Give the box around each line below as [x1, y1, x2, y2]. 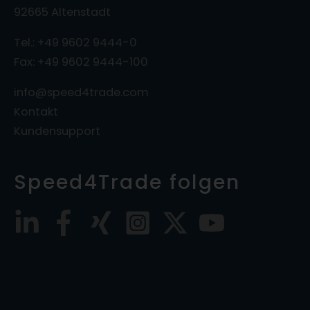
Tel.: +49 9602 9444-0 [14, 35, 137, 51]
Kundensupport [14, 122, 100, 139]
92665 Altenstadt [14, 4, 111, 21]
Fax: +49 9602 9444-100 [14, 54, 148, 70]
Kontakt [14, 103, 58, 120]
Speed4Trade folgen [14, 168, 241, 196]
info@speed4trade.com [14, 84, 149, 100]
